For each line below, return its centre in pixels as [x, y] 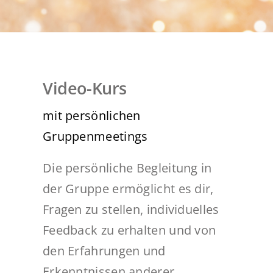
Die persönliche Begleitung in [127, 168]
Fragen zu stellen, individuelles [131, 209]
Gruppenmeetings [95, 136]
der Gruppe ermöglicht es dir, [128, 188]
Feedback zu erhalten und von [129, 230]
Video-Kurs [84, 88]
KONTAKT [37, 75]
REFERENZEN [45, 41]
